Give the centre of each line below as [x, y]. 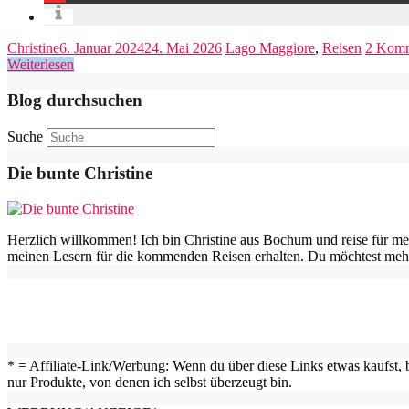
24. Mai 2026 [183, 48]
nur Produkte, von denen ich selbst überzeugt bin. [150, 382]
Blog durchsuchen [75, 100]
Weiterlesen [41, 65]
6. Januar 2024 [102, 48]
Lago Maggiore [270, 48]
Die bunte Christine [80, 173]
